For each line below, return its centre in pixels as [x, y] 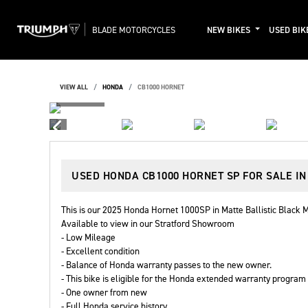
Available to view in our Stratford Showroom [148, 223]
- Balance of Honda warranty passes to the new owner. [166, 265]
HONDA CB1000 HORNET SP [171, 176]
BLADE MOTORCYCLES [134, 30]
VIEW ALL [74, 87]
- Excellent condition [100, 251]
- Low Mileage [88, 237]
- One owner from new [104, 292]
